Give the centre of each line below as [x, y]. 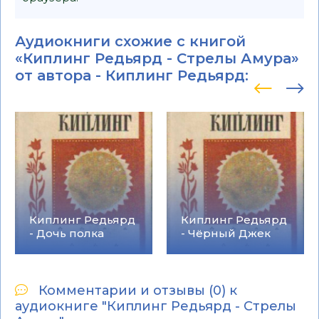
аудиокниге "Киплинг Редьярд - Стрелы [156, 306]
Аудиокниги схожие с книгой [130, 41]
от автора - [60, 75]
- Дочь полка [67, 233]
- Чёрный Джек [226, 233]
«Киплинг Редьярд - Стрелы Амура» [157, 58]
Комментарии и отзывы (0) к [138, 291]
